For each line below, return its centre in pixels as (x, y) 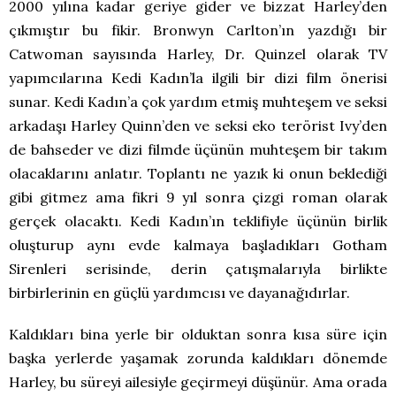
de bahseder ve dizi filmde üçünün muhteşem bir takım (198, 150)
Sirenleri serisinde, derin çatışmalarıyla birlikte (198, 269)
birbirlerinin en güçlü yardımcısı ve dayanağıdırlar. (179, 293)
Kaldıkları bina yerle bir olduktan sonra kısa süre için (198, 335)
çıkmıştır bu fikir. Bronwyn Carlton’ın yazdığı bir (198, 30)
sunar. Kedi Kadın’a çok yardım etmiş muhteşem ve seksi (198, 102)
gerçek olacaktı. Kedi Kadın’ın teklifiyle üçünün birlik (198, 221)
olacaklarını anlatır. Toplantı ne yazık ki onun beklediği (198, 174)
